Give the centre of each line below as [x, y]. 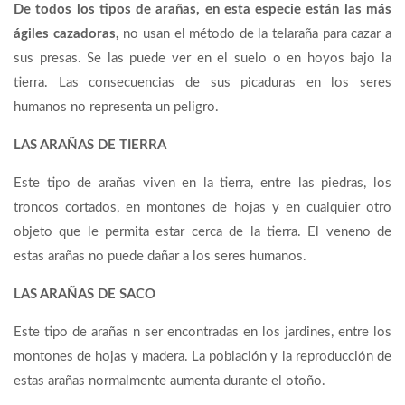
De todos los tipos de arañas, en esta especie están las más [202, 10]
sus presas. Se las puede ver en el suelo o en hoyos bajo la [202, 59]
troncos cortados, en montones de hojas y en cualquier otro [202, 208]
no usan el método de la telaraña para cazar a [258, 34]
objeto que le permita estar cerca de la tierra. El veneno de [202, 232]
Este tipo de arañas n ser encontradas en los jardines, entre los [202, 333]
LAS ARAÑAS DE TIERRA [90, 146]
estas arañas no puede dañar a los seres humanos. [160, 257]
